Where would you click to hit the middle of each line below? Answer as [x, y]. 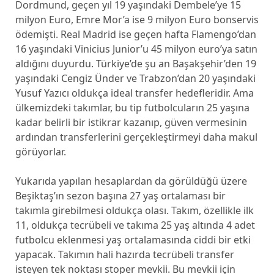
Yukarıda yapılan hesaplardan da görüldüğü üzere [131, 181]
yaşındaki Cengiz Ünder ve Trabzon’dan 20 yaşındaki [135, 78]
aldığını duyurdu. [54, 64]
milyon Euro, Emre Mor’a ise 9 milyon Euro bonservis [137, 20]
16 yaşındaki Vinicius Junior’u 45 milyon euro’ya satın [136, 49]
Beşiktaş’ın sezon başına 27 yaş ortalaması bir [120, 196]
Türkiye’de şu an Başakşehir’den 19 [176, 64]
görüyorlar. [40, 152]
